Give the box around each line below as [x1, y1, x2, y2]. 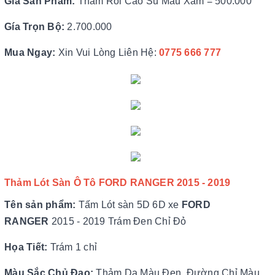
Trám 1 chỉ [50, 242, 97, 252]
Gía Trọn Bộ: [4, 21, 68, 32]
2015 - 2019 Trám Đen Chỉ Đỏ [51, 216, 187, 227]
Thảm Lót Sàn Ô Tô [4, 177, 99, 188]
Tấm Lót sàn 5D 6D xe [78, 199, 182, 210]
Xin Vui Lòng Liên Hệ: [55, 47, 159, 58]
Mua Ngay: [4, 47, 56, 58]
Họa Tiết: [4, 242, 50, 252]
